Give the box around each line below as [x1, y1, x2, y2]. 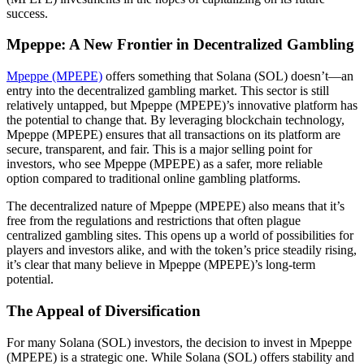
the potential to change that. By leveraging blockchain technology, [6, 113, 344, 128]
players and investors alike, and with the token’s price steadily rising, [6, 243, 357, 258]
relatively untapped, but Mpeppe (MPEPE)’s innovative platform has [6, 98, 357, 113]
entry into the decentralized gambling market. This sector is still [6, 84, 329, 98]
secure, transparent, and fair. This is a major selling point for [6, 142, 312, 157]
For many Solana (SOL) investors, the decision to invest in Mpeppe [6, 335, 352, 349]
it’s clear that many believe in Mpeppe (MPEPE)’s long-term [6, 258, 315, 272]
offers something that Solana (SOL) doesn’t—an [102, 69, 353, 84]
